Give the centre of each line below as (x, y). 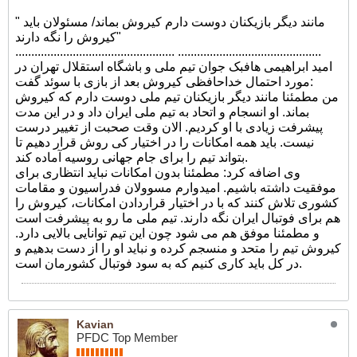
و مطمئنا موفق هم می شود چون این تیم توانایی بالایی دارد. (167, 233)
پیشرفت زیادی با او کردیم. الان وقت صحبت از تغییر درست (169, 127)
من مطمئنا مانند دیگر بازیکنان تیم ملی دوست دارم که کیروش (177, 97)
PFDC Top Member (127, 337)
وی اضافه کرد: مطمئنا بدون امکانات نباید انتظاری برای (158, 173)
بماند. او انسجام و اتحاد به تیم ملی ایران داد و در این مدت (162, 112)
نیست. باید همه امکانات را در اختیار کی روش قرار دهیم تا (165, 142)
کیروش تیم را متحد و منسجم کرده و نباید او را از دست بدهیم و (178, 248)
